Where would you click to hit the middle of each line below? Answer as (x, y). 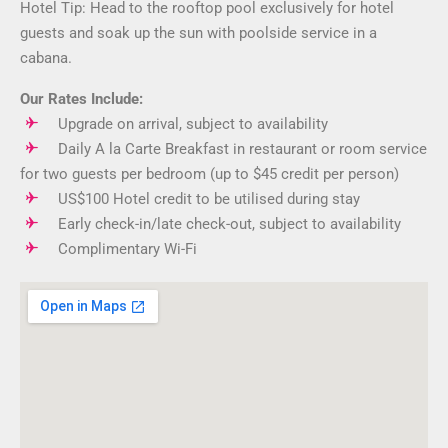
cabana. (46, 58)
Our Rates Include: (81, 99)
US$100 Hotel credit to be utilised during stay (209, 199)
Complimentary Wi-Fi (127, 249)
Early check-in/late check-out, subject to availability (229, 224)
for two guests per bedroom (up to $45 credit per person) (209, 174)
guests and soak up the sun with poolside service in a (198, 33)
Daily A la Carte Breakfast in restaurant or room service (242, 149)
